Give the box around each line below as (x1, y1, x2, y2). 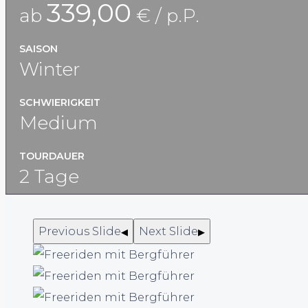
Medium (19, 111, 98, 134)
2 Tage (19, 164, 79, 188)
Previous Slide (38, 223, 121, 238)
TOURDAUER (19, 149, 85, 162)
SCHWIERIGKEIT (19, 96, 100, 109)
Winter (19, 57, 80, 80)
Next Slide (139, 223, 198, 238)
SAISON (19, 42, 58, 55)
